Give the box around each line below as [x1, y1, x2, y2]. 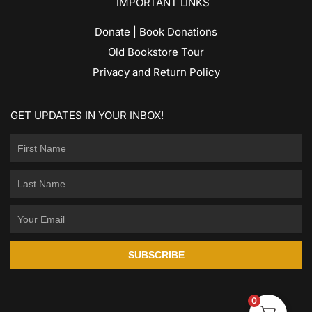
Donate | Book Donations [95, 25, 217, 39]
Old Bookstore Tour [108, 45, 204, 59]
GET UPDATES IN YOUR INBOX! [10, 109, 164, 123]
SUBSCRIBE [127, 249, 185, 261]
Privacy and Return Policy [92, 65, 220, 79]
